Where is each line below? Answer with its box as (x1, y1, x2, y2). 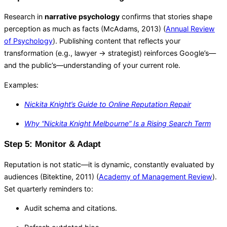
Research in (4, 12, 45, 21)
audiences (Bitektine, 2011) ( (4, 172, 99, 181)
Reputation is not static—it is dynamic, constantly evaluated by (4, 160, 214, 169)
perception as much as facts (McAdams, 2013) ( (4, 24, 166, 33)
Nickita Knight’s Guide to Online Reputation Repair (24, 99, 191, 108)
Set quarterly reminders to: (4, 184, 93, 193)
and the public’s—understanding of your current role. (4, 61, 180, 70)
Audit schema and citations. (24, 203, 117, 212)
